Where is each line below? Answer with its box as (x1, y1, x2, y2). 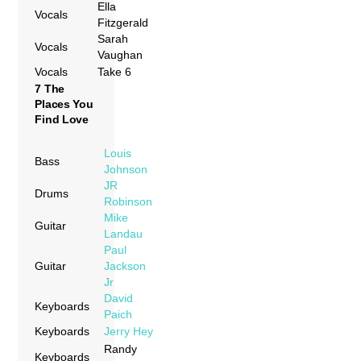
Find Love (35, 112, 89, 126)
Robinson (104, 194, 153, 208)
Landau (104, 226, 143, 240)
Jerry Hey (104, 324, 154, 338)
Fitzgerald (98, 15, 149, 29)
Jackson (104, 259, 147, 272)
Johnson (104, 162, 148, 176)
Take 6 (98, 64, 132, 78)
